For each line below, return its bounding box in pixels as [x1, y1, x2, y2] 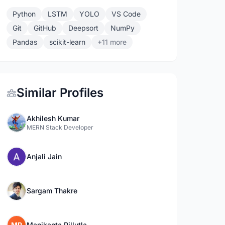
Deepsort [68, 24, 99, 32]
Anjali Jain [27, 152, 62, 161]
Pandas [13, 38, 38, 46]
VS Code [111, 10, 141, 18]
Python [13, 10, 36, 18]
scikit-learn [49, 38, 86, 46]
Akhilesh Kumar [27, 114, 80, 123]
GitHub [34, 24, 57, 32]
